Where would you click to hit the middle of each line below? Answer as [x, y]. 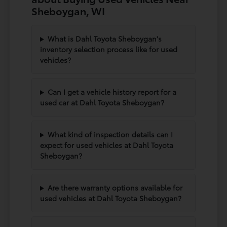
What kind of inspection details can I [110, 135]
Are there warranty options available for [115, 188]
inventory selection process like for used [109, 49]
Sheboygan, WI [68, 11]
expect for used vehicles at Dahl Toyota [107, 145]
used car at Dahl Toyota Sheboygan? [102, 103]
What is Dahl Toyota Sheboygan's [104, 39]
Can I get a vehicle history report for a [112, 92]
